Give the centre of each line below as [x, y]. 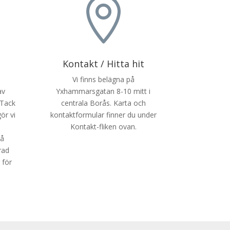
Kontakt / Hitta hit [103, 64]
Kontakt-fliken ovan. [103, 127]
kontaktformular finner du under [103, 115]
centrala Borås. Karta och [103, 103]
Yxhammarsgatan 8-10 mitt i [103, 91]
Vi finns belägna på [103, 80]
